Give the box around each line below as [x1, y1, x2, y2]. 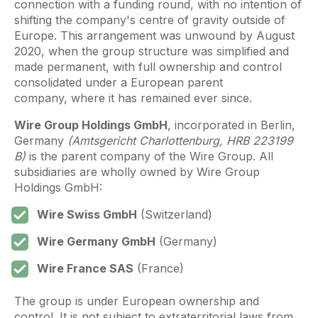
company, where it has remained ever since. [14, 91, 252, 106]
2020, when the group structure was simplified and [14, 44, 289, 59]
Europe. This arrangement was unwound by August [14, 28, 295, 43]
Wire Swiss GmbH [37, 207, 137, 222]
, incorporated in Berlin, [168, 118, 295, 133]
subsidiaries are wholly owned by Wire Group [14, 165, 260, 180]
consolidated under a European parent [14, 75, 223, 90]
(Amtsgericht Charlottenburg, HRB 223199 [67, 133, 293, 148]
